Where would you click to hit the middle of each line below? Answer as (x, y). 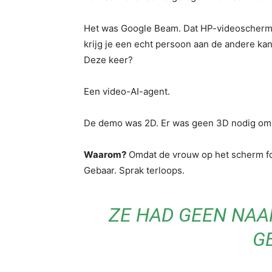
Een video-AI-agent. (127, 91)
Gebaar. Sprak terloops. (134, 170)
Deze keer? (108, 60)
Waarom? (105, 155)
